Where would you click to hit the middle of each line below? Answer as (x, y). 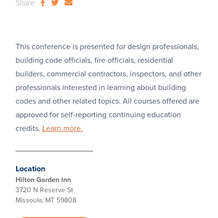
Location (30, 169)
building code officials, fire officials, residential (94, 60)
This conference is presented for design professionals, (107, 47)
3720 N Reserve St (44, 190)
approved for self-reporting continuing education (98, 115)
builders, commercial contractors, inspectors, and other (109, 74)
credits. (29, 128)
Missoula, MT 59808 (46, 200)
